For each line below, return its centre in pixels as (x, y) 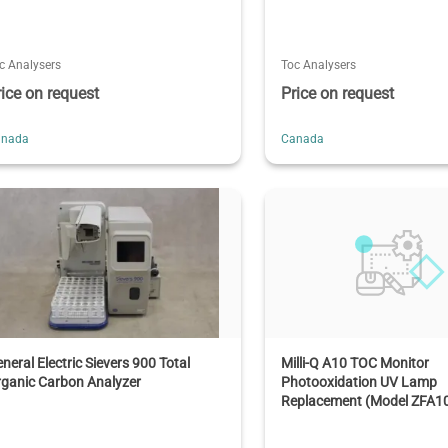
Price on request (338, 93)
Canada (303, 138)
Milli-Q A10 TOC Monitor (355, 362)
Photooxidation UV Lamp (359, 381)
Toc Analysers (319, 64)
